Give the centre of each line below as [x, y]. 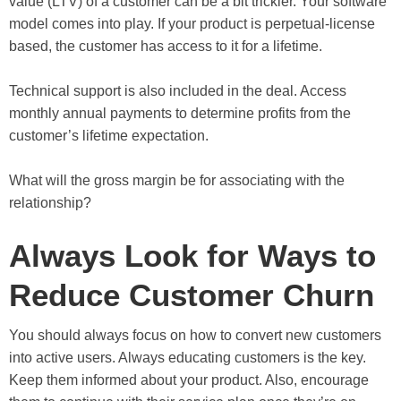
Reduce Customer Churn [192, 294]
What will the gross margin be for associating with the [177, 180]
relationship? [50, 202]
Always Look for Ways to [192, 255]
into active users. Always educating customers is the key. [188, 357]
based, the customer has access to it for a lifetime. [166, 46]
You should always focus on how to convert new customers [195, 335]
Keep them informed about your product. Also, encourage [189, 380]
